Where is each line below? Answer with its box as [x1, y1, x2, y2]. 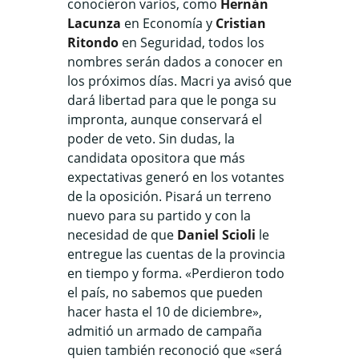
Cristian [216, 14, 266, 32]
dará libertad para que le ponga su [67, 91, 276, 109]
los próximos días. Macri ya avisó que [67, 71, 292, 90]
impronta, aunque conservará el [67, 110, 262, 128]
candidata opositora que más [67, 148, 245, 167]
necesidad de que [67, 225, 177, 244]
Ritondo [67, 33, 119, 51]
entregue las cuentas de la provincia [67, 244, 285, 263]
